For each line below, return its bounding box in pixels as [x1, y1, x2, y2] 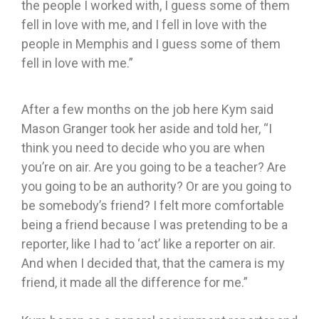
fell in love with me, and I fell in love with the [21, 17, 267, 33]
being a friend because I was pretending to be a [21, 217, 288, 233]
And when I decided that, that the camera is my [21, 256, 285, 271]
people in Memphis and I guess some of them [21, 36, 281, 52]
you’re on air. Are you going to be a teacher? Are [21, 159, 286, 175]
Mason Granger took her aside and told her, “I [21, 121, 272, 137]
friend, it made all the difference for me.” [21, 275, 248, 291]
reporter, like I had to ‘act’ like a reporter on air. [21, 236, 276, 252]
